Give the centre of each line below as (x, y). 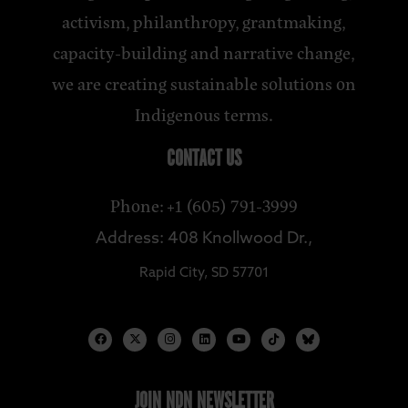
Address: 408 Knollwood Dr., (204, 240)
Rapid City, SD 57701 (204, 274)
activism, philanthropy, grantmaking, (204, 22)
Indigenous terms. (204, 115)
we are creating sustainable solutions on (204, 84)
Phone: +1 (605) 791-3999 (204, 206)
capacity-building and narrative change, (204, 53)
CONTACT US (204, 160)
